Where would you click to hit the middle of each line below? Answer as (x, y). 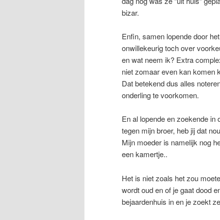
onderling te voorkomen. (160, 95)
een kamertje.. (145, 154)
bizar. (130, 12)
